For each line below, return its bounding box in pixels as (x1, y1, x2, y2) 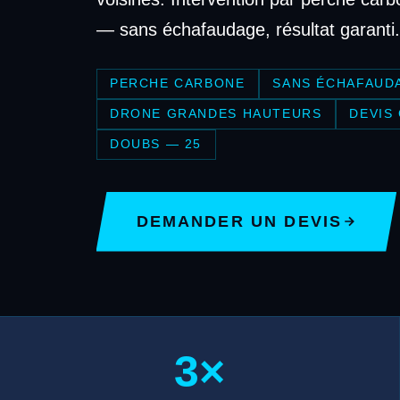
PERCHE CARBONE (109, 77, 246, 90)
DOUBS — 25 (109, 137, 203, 151)
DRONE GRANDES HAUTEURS (109, 107, 322, 121)
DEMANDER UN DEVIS (136, 212, 343, 230)
